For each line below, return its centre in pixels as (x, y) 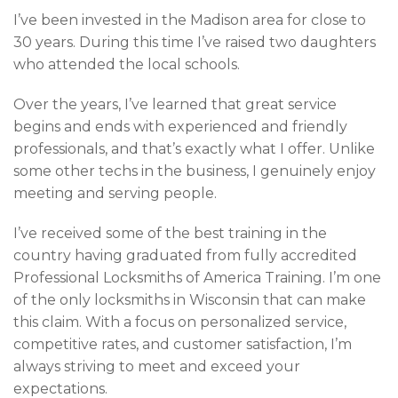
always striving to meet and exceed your (157, 366)
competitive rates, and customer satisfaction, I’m (183, 344)
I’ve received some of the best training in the (170, 233)
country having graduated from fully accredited (185, 255)
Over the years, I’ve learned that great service (175, 104)
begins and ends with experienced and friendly (180, 126)
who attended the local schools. (127, 64)
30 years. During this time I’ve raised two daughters (195, 42)
